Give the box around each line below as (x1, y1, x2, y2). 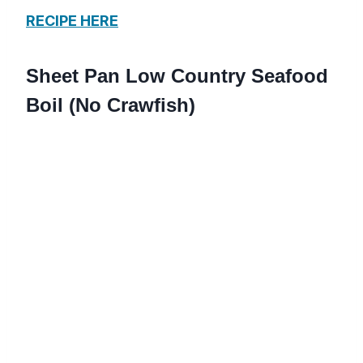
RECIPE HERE (26, 12, 118, 30)
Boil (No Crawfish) (26, 94, 195, 117)
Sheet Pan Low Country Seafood (26, 65, 328, 88)
